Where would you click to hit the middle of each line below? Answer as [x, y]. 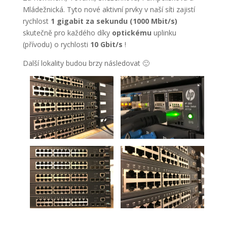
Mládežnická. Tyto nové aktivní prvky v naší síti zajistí [109, 9]
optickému [131, 33]
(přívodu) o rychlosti [56, 44]
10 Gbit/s [106, 44]
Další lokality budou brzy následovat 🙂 [86, 63]
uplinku [164, 33]
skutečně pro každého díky [67, 33]
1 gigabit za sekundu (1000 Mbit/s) [114, 21]
